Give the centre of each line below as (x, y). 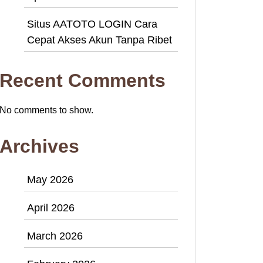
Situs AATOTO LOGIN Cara (92, 24)
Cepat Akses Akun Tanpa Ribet (100, 40)
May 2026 (50, 179)
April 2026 (51, 208)
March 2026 (55, 236)
